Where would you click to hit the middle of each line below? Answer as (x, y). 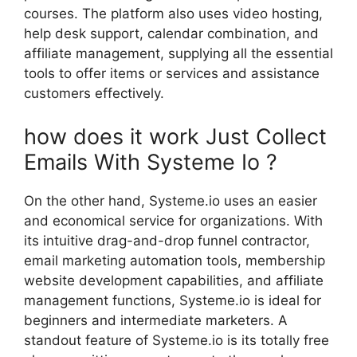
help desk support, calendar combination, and (171, 33)
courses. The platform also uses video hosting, (173, 14)
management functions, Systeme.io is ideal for (173, 300)
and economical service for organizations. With (173, 220)
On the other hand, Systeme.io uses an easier (171, 200)
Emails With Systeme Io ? (151, 162)
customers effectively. (94, 93)
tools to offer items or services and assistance (172, 73)
